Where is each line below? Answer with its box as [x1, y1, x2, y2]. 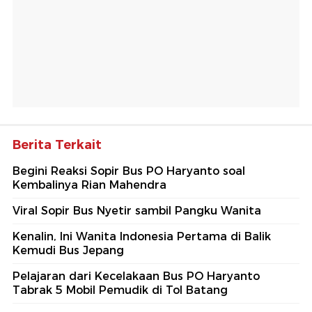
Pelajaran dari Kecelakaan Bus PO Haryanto [13, 270, 260, 283]
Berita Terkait [13, 137, 102, 153]
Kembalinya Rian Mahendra [13, 178, 166, 192]
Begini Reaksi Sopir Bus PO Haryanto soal [13, 164, 245, 178]
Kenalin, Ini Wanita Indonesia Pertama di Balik [13, 230, 271, 244]
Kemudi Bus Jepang [13, 244, 124, 258]
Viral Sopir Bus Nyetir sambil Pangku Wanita [13, 204, 261, 218]
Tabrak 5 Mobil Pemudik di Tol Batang [13, 283, 228, 297]
